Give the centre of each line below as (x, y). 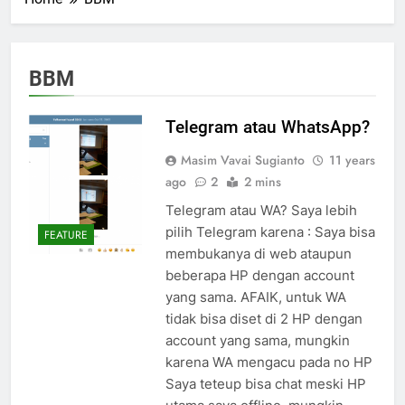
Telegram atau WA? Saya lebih (261, 211)
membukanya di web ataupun (258, 254)
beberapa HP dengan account (259, 276)
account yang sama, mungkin (257, 341)
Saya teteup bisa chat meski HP (265, 384)
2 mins (262, 182)
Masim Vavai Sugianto (242, 160)
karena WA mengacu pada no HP (268, 363)
